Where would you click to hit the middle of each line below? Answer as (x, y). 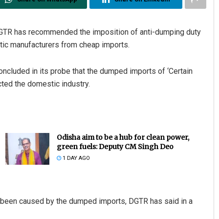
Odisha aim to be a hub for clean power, (123, 138)
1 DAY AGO (75, 158)
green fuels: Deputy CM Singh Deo (115, 147)
